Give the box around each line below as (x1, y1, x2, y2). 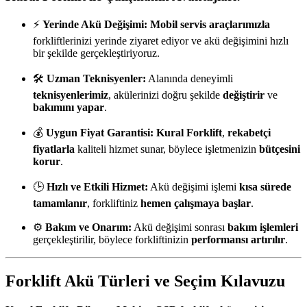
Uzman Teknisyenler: (47, 73, 146, 85)
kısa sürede (239, 181, 291, 193)
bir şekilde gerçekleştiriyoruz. (33, 47, 160, 60)
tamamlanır (33, 197, 87, 210)
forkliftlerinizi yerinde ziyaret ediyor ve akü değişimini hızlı (33, 35, 288, 47)
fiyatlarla (33, 143, 75, 156)
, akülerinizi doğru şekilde (108, 89, 223, 101)
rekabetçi (228, 127, 271, 139)
